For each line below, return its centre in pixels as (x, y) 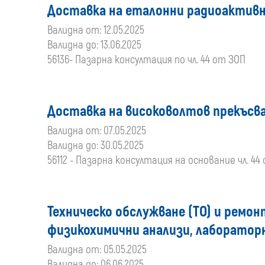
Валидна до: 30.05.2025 (96, 146)
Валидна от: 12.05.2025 (96, 30)
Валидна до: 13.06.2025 (94, 45)
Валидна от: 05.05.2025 (97, 250)
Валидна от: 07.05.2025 (97, 131)
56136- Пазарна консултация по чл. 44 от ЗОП (146, 60)
